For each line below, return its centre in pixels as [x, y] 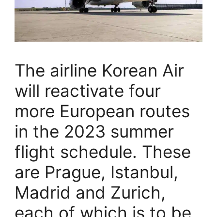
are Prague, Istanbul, [96, 172]
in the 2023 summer [94, 131]
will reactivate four [88, 90]
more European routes [102, 111]
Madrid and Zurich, [90, 192]
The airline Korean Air [99, 70]
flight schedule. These [103, 151]
